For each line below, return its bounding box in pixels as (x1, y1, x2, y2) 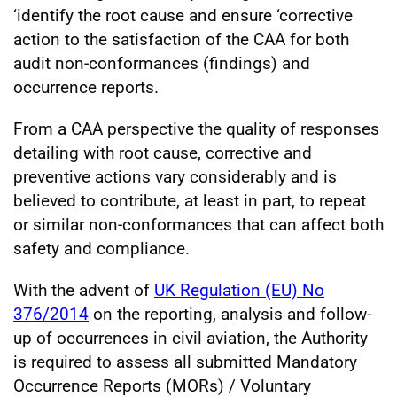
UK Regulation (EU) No (154, 279, 324, 300)
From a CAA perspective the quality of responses (13, 118, 379, 139)
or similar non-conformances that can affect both (13, 214, 384, 235)
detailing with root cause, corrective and (13, 142, 312, 163)
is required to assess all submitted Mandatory (13, 351, 357, 372)
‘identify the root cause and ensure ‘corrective (13, 4, 353, 26)
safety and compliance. (13, 237, 190, 259)
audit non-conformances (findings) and (13, 52, 310, 74)
